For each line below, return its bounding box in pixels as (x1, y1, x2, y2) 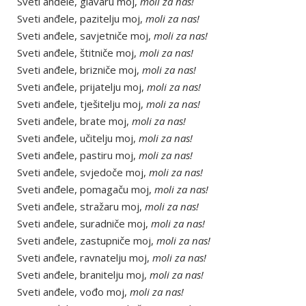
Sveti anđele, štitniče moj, (17, 46, 139, 59)
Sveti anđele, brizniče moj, (17, 63, 142, 76)
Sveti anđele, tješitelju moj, (17, 97, 146, 111)
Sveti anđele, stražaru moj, (17, 199, 145, 213)
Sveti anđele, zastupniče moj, (17, 234, 156, 247)
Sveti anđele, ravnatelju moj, (17, 251, 152, 264)
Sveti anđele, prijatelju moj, (17, 80, 147, 94)
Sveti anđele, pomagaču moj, (17, 182, 154, 196)
